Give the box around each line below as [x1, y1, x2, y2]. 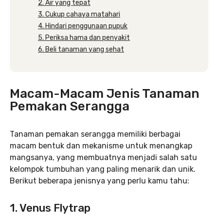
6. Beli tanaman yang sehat [38, 45, 124, 54]
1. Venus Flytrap [10, 201, 91, 215]
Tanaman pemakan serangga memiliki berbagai [10, 129, 181, 139]
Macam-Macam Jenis [10, 86, 142, 101]
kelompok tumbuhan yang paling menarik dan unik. [10, 164, 196, 174]
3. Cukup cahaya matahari [38, 10, 120, 18]
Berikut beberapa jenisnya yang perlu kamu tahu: [10, 176, 189, 185]
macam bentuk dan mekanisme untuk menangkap [10, 141, 192, 150]
